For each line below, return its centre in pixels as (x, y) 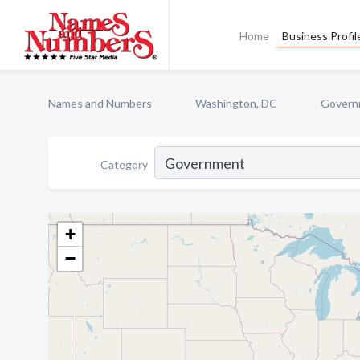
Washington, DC (236, 103)
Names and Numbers (100, 103)
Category (124, 164)
